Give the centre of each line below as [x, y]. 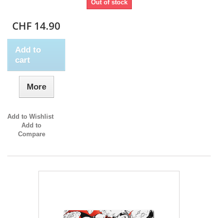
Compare [31, 134]
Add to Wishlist [30, 117]
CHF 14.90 [36, 26]
